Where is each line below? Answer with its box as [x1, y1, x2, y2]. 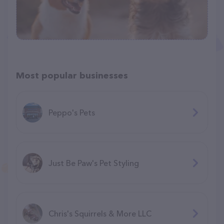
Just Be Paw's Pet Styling [48, 157, 139, 168]
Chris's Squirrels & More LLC [48, 208, 151, 218]
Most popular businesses [16, 70, 128, 81]
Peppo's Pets [48, 107, 95, 117]
